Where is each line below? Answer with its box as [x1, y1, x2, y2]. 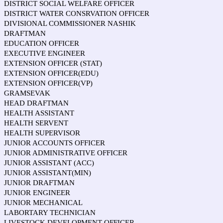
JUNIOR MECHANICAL [4, 199, 83, 207]
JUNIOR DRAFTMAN [4, 179, 75, 187]
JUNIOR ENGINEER [4, 189, 70, 197]
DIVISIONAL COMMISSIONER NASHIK [4, 19, 136, 27]
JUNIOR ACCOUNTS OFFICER [4, 139, 105, 147]
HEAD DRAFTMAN [4, 99, 69, 107]
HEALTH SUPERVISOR [4, 129, 80, 137]
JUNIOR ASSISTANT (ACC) [4, 159, 94, 167]
